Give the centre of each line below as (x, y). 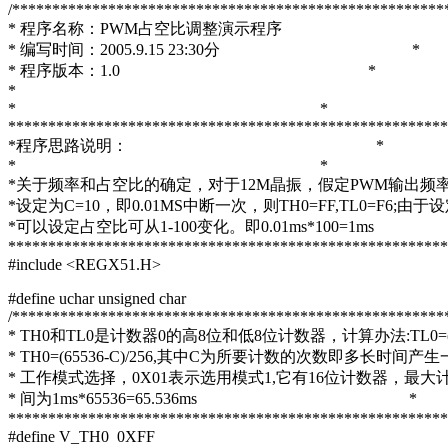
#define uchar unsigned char (97, 298)
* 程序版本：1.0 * (192, 70)
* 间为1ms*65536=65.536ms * (212, 398)
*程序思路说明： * (196, 145)
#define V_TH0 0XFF (81, 436)
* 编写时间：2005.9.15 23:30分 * (214, 49)
